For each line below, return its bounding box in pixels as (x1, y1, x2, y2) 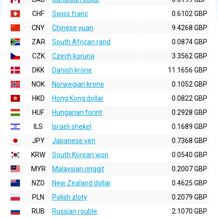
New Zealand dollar (52, 179, 111, 187)
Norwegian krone (52, 80, 104, 88)
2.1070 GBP (172, 207, 207, 215)
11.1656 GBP (168, 66, 207, 74)
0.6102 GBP (172, 10, 207, 18)
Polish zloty (52, 193, 87, 201)
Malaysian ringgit (52, 165, 104, 173)
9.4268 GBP (172, 24, 207, 32)
